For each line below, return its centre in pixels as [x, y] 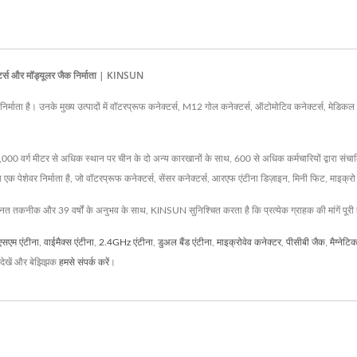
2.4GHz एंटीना [126, 242]
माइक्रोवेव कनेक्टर [249, 242]
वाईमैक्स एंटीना [69, 242]
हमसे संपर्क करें [84, 262]
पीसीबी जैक [306, 242]
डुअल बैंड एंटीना [185, 242]
